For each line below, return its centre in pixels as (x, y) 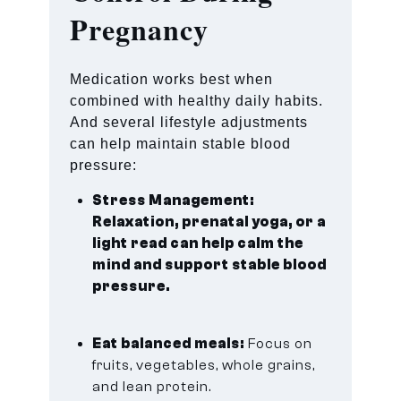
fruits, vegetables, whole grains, (204, 365)
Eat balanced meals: (169, 343)
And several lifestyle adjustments (189, 122)
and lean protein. (152, 386)
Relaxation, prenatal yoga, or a (209, 222)
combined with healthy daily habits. (197, 100)
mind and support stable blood (210, 264)
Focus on (279, 343)
